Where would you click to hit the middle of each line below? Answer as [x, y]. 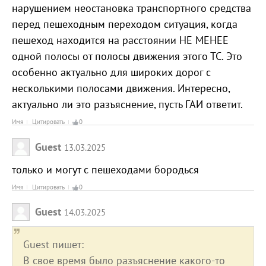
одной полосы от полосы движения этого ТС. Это [127, 56]
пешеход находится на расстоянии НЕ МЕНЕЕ [120, 40]
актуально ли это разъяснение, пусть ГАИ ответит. [127, 104]
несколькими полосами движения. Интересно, [121, 88]
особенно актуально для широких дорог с [111, 72]
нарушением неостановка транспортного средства [132, 8]
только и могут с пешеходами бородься [105, 169]
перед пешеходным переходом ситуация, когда [125, 24]
